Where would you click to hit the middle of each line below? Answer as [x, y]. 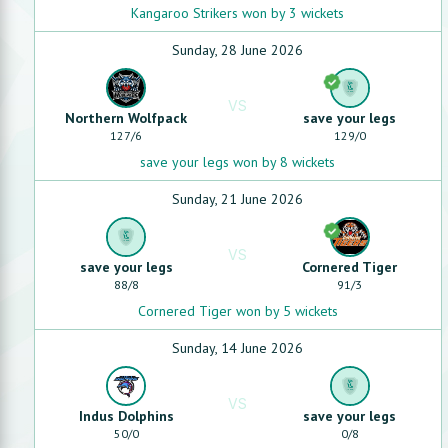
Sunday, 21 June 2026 [238, 199]
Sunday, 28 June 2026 [238, 50]
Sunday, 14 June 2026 [238, 348]
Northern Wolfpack [126, 118]
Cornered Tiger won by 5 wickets [237, 311]
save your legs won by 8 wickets [238, 162]
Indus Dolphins [126, 416]
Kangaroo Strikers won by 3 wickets [238, 13]
